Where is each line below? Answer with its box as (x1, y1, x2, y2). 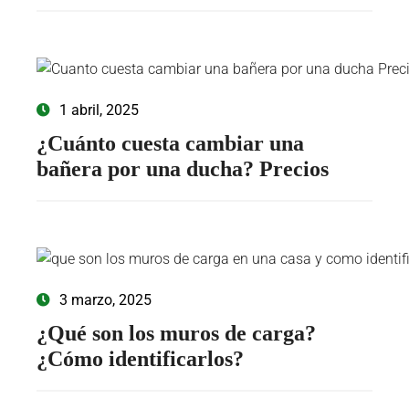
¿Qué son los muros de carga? (37, 321, 316, 346)
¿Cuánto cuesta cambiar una (37, 131, 304, 156)
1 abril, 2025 (59, 101, 139, 120)
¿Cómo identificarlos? (37, 347, 244, 372)
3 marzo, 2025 (59, 291, 152, 309)
